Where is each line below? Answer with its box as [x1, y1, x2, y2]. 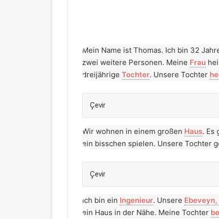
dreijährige [82, 70, 122, 79]
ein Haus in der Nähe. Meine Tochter [82, 208, 211, 217]
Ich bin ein [82, 196, 120, 205]
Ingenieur [120, 196, 153, 205]
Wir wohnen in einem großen [82, 127, 184, 136]
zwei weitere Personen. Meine [82, 58, 190, 67]
